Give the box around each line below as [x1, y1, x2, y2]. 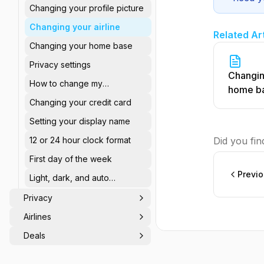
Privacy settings [29, 60, 91, 70]
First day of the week [29, 154, 112, 164]
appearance [29, 184, 77, 194]
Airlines [24, 212, 51, 222]
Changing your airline [29, 22, 120, 32]
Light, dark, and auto [29, 173, 109, 183]
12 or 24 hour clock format [29, 135, 131, 145]
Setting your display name [29, 116, 130, 126]
